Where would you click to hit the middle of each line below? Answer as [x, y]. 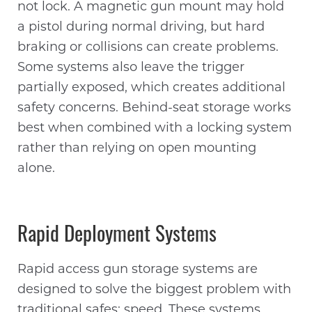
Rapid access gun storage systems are [138, 270]
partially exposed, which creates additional [152, 88]
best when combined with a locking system [155, 128]
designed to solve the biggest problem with [155, 290]
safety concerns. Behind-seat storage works [155, 108]
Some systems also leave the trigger [131, 68]
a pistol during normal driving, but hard [141, 27]
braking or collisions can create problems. [148, 47]
